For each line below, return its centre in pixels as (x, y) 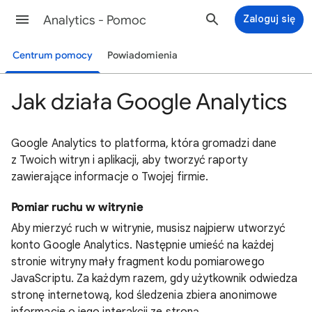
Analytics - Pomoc (95, 20)
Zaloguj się (269, 19)
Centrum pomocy (52, 55)
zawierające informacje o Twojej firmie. (110, 177)
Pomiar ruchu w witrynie (77, 208)
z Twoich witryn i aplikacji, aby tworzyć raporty (129, 160)
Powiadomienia (143, 55)
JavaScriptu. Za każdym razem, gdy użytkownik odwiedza (155, 279)
